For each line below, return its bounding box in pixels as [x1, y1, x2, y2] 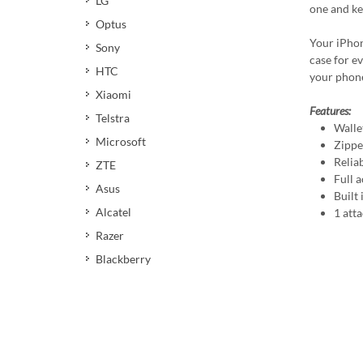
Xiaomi [96, 88, 131, 101]
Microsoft [96, 135, 146, 148]
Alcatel [96, 205, 131, 219]
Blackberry [96, 252, 151, 266]
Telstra [96, 111, 130, 125]
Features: [310, 103, 351, 117]
